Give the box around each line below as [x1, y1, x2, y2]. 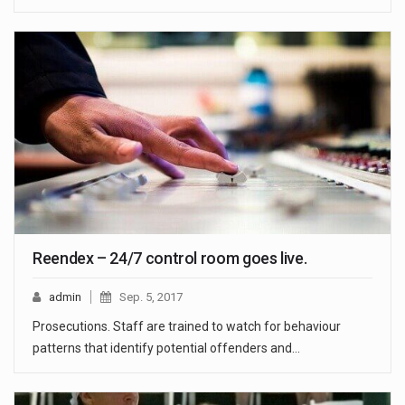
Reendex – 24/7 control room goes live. [33, 249, 307, 268]
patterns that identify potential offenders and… [33, 341, 300, 356]
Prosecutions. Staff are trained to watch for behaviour [33, 319, 341, 334]
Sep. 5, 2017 [119, 290, 183, 305]
